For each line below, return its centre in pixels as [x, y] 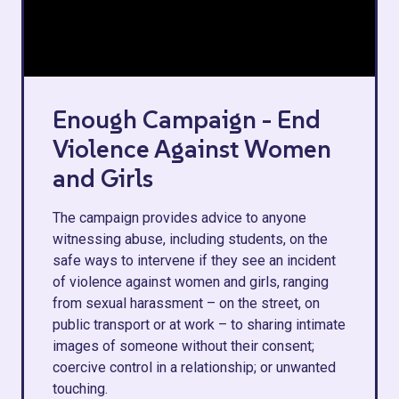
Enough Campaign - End [187, 120]
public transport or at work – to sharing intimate [199, 325]
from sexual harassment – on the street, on [186, 303]
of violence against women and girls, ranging [191, 282]
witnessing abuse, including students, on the [190, 239]
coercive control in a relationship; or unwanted [194, 367]
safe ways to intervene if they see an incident [194, 261]
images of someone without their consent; [183, 346]
